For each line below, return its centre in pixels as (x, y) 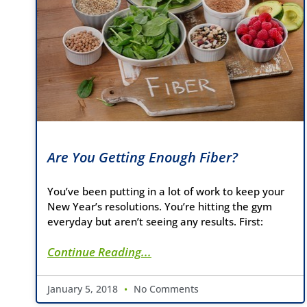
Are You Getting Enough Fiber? (143, 157)
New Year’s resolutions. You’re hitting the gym (160, 206)
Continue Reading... (99, 251)
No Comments (165, 288)
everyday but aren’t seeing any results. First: (155, 221)
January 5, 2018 (84, 288)
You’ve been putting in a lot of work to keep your (166, 191)
